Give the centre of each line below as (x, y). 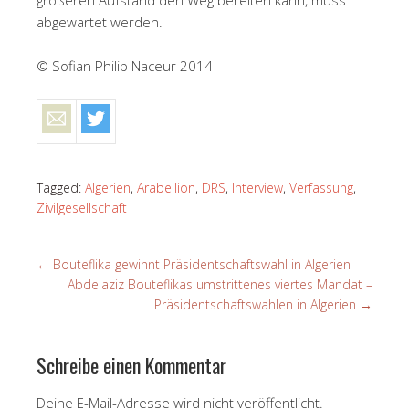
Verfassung (321, 187)
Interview (257, 187)
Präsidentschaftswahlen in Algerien (257, 304)
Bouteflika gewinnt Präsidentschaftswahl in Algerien (200, 264)
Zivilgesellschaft (82, 207)
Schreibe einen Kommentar (131, 365)
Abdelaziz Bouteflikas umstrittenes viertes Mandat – (220, 284)
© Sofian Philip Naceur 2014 (125, 65)
